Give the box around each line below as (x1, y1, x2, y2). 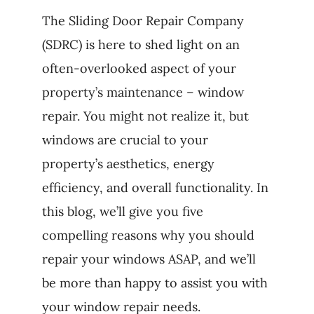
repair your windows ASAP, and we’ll (41, 251, 256, 268)
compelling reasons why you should (41, 227, 254, 244)
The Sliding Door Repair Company (41, 13, 244, 29)
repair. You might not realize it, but (41, 108, 249, 125)
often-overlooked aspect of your (41, 60, 236, 77)
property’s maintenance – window (41, 84, 244, 101)
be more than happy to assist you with (41, 275, 268, 292)
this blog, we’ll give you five (41, 203, 203, 220)
